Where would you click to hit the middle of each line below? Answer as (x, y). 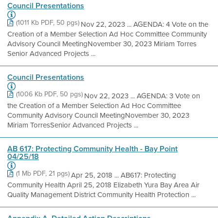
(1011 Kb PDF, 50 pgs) (48, 23)
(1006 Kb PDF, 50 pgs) (49, 94)
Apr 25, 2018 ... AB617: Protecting (124, 175)
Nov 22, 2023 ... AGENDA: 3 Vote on (142, 96)
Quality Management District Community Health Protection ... (101, 195)
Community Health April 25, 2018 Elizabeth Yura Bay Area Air (103, 185)
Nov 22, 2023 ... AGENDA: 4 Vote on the (145, 24)
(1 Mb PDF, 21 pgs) (43, 173)
